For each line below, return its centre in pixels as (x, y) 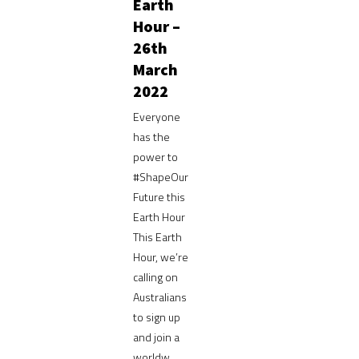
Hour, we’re (160, 256)
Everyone (156, 116)
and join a (156, 337)
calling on (155, 276)
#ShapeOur (160, 176)
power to (155, 156)
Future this (159, 196)
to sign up (156, 317)
